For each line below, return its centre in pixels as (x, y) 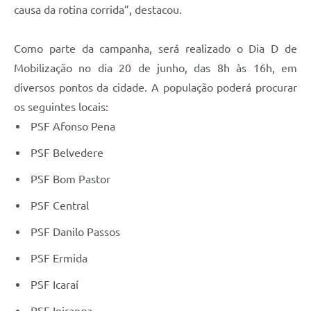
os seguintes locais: (61, 107)
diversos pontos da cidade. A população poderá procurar (155, 88)
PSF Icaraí (53, 285)
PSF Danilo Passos (74, 232)
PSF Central (58, 206)
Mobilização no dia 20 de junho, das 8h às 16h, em (155, 68)
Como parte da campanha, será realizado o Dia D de (155, 49)
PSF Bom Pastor (69, 179)
